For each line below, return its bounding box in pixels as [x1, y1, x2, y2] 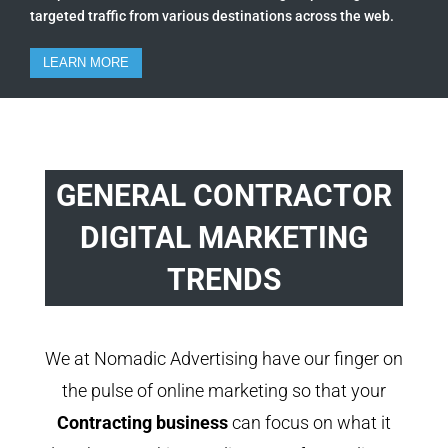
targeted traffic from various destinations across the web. [30, 7, 394, 24]
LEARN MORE [43, 54, 129, 70]
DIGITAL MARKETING [79, 219, 368, 255]
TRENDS [166, 261, 281, 297]
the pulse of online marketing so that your [61, 379, 386, 401]
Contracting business [56, 411, 228, 433]
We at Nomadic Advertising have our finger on [44, 347, 403, 369]
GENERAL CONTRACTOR [55, 177, 392, 213]
